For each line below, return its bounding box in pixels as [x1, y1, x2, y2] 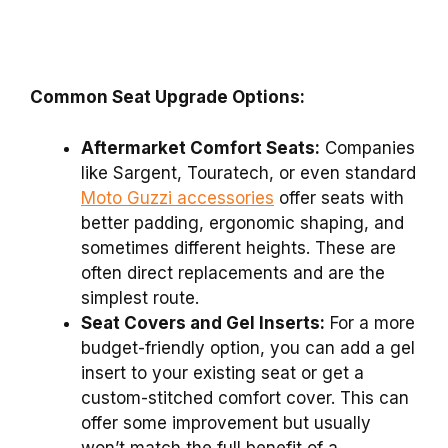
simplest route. [81, 287, 199, 308]
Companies [320, 137, 415, 158]
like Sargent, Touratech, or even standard [81, 162, 416, 183]
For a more [325, 312, 415, 333]
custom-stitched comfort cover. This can [81, 387, 409, 408]
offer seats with [274, 187, 404, 208]
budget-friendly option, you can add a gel [81, 337, 415, 358]
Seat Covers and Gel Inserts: [81, 312, 325, 333]
